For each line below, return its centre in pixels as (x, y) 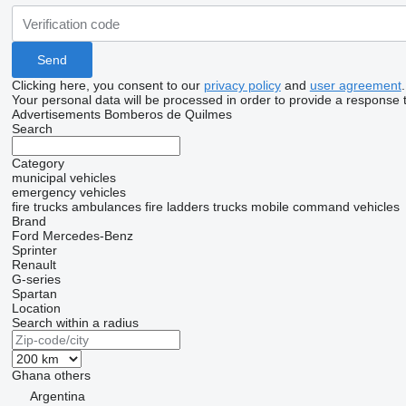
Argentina (57, 396)
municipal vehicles (63, 178)
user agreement (355, 85)
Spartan (34, 294)
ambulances (106, 207)
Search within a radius (75, 323)
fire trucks (39, 207)
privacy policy (242, 85)
